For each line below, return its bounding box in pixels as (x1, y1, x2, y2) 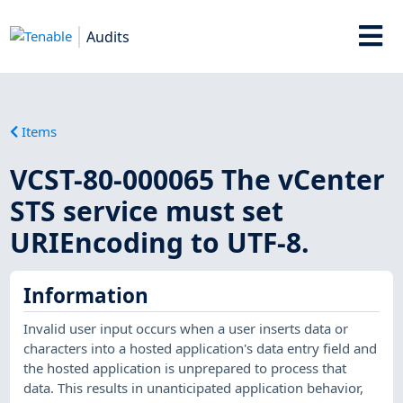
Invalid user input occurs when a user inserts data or (23, 318, 349, 337)
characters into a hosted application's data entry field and (23, 338, 378, 357)
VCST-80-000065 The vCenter (10, 160, 386, 198)
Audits (86, 26, 130, 47)
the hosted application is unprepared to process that (23, 358, 347, 377)
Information (23, 282, 149, 310)
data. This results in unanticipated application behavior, (23, 378, 364, 397)
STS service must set (10, 192, 284, 229)
